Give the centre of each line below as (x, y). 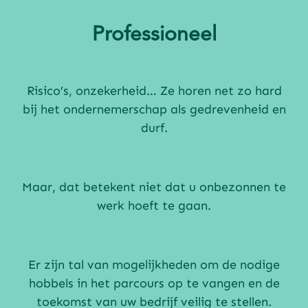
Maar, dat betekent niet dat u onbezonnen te (154, 187)
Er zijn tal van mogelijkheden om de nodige (154, 265)
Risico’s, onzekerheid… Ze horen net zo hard (154, 91)
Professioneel (154, 35)
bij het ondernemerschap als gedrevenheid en (154, 110)
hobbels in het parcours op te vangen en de (154, 284)
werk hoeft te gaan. (154, 206)
